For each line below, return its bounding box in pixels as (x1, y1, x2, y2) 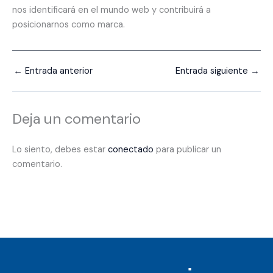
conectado (108, 144, 154, 156)
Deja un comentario (12, 109, 141, 129)
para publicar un (154, 144, 221, 156)
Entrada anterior (23, 65, 93, 77)
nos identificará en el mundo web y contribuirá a (12, 4, 211, 16)
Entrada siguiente (175, 65, 250, 77)
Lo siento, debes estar (12, 144, 108, 156)
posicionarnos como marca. (12, 18, 125, 30)
